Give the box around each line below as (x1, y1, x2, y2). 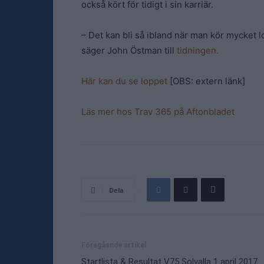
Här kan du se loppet (81, 75, 170, 87)
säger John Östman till (81, 45, 177, 56)
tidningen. (177, 45, 219, 56)
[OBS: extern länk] (170, 75, 245, 87)
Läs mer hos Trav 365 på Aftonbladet (81, 106, 235, 117)
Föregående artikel (81, 241, 146, 249)
